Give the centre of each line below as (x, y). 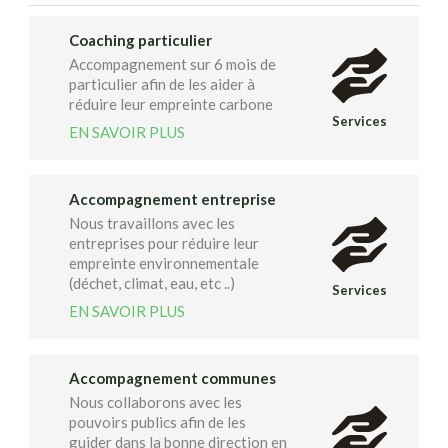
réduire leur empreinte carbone (171, 104)
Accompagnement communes (172, 378)
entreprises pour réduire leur (164, 243)
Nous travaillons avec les (152, 223)
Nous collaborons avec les (155, 402)
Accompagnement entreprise (172, 199)
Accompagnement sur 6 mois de (172, 64)
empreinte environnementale (164, 263)
